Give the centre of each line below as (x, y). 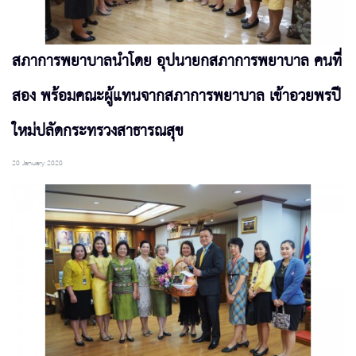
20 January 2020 (37, 164)
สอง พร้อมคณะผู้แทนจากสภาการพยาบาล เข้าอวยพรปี (176, 97)
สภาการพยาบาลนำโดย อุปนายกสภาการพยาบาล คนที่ (177, 62)
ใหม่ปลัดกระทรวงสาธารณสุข (98, 132)
